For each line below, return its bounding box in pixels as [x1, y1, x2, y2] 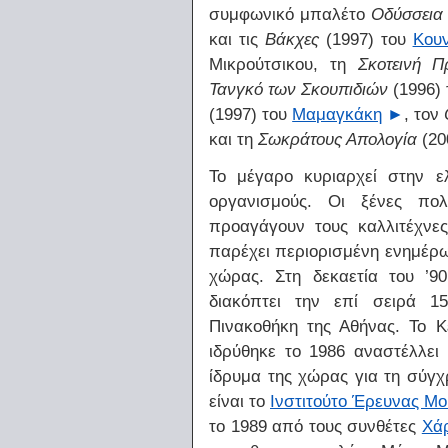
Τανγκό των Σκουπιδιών [209, 78, 388, 99]
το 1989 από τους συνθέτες [209, 415, 422, 436]
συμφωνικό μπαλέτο [209, 3, 372, 24]
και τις [209, 28, 265, 49]
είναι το [209, 390, 270, 411]
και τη [209, 128, 258, 149]
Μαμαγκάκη [292, 103, 383, 124]
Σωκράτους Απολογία [258, 128, 417, 149]
